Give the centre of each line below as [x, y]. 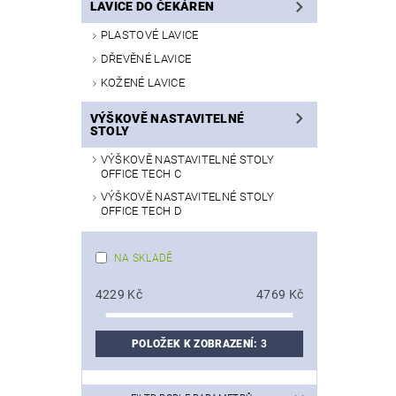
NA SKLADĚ [143, 259]
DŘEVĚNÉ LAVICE [146, 59]
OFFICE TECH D [141, 211]
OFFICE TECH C [141, 173]
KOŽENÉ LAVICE [142, 82]
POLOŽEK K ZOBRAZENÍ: [196, 344]
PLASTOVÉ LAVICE [149, 35]
